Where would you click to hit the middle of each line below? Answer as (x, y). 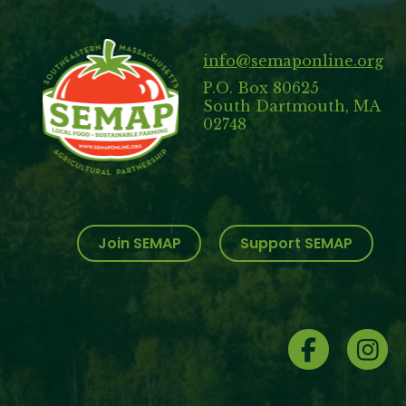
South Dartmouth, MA (292, 106)
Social (53, 340)
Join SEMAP (139, 243)
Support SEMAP (297, 243)
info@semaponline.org (293, 60)
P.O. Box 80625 (261, 87)
